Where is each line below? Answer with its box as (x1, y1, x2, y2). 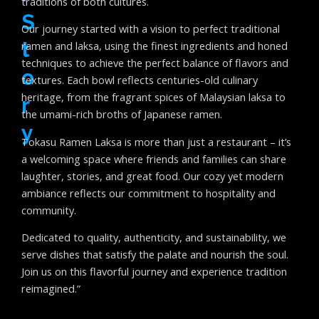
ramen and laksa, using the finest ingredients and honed (21, 38, 288, 53)
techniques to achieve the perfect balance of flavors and (21, 56, 288, 70)
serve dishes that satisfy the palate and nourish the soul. (21, 247, 288, 262)
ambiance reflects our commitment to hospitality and (21, 185, 276, 200)
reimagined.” (21, 281, 80, 296)
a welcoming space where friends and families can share (21, 151, 286, 166)
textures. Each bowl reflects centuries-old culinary (21, 73, 258, 88)
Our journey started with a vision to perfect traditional (21, 21, 280, 36)
